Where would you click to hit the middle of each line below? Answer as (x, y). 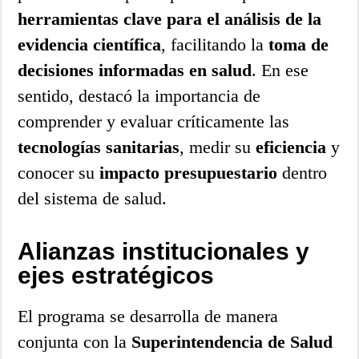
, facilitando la (215, 44)
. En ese (280, 70)
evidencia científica (90, 44)
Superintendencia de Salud (232, 341)
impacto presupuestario (189, 172)
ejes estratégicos (116, 275)
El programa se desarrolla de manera (148, 316)
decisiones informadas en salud (135, 70)
